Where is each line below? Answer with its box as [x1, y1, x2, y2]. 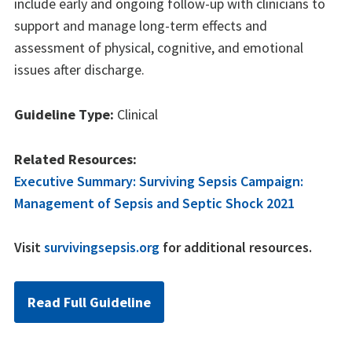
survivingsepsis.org [44, 237, 159, 256]
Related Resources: [14, 149, 137, 168]
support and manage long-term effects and [14, 16, 267, 35]
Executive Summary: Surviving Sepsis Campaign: [14, 171, 303, 190]
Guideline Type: [14, 104, 114, 123]
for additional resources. [159, 237, 315, 256]
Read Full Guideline [27, 292, 151, 311]
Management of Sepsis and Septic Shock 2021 [14, 193, 295, 212]
